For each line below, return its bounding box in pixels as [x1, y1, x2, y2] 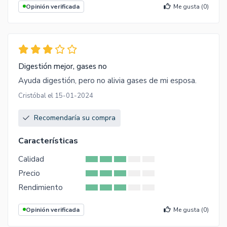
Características [18, 135, 78, 146]
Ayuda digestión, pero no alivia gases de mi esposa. [18, 75, 197, 86]
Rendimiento [18, 182, 63, 193]
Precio [18, 168, 40, 178]
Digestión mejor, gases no [18, 61, 107, 71]
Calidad [18, 154, 44, 164]
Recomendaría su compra [34, 112, 116, 123]
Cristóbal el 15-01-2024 [18, 91, 93, 100]
